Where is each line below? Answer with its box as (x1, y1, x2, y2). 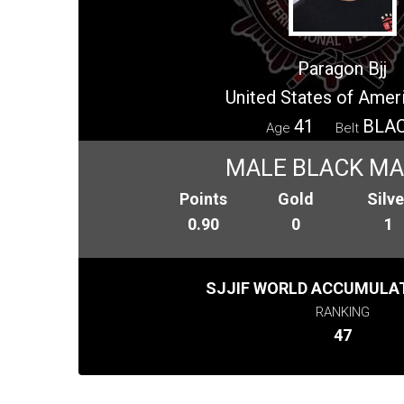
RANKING (315, 303, 370, 320)
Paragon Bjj (298, 57, 387, 79)
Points (179, 188, 228, 208)
